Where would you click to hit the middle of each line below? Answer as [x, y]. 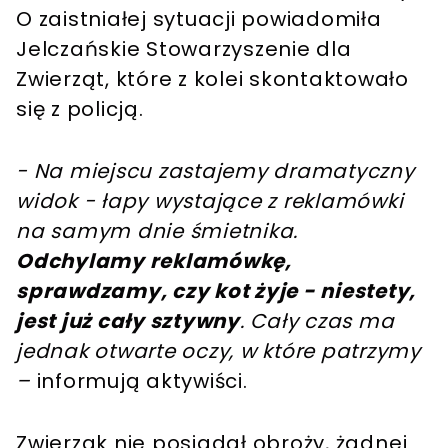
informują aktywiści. [142, 381]
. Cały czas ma [317, 321]
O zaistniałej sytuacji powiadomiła [199, 19]
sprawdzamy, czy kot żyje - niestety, [216, 291]
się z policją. [80, 109]
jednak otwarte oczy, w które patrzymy [218, 351]
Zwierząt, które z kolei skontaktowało [212, 79]
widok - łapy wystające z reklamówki [210, 201]
